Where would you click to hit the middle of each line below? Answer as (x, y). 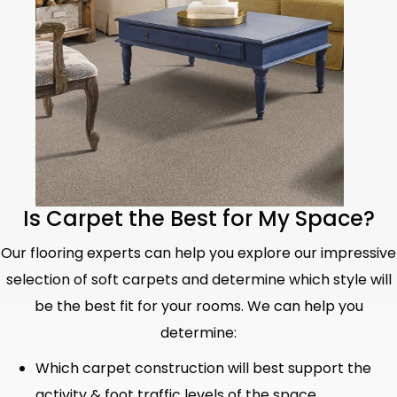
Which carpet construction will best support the (203, 368)
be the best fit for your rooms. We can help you (198, 306)
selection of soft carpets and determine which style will (198, 279)
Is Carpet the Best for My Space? (198, 218)
